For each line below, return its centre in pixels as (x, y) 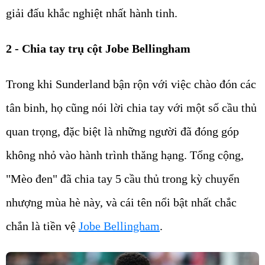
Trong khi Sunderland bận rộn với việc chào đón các (131, 84)
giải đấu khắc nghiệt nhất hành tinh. (92, 13)
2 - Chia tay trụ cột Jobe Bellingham (98, 48)
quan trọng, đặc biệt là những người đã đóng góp (122, 131)
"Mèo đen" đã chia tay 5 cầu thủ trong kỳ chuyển (123, 178)
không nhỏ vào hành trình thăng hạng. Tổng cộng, (125, 155)
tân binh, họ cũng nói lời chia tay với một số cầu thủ (131, 107)
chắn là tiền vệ (42, 226)
